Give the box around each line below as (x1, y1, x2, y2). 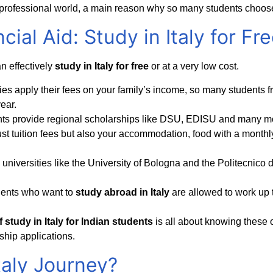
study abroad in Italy (76, 186, 169, 197)
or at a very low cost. (151, 61, 239, 72)
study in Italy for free (52, 61, 151, 72)
